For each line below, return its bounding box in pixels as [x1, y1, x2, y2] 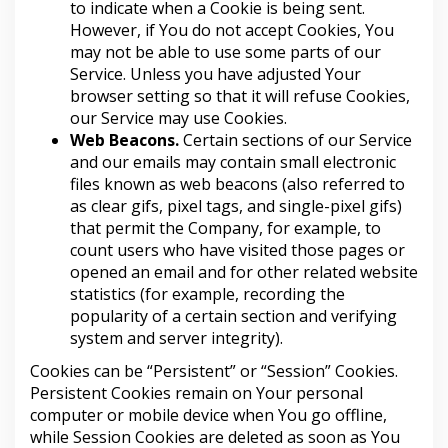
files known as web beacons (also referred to [70, 172, 405, 195]
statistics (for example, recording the [70, 282, 345, 305]
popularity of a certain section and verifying [70, 304, 397, 327]
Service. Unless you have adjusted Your [70, 62, 361, 85]
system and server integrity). [70, 326, 283, 349]
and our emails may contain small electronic [70, 150, 396, 173]
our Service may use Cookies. [70, 106, 287, 129]
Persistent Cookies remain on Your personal [30, 382, 363, 404]
